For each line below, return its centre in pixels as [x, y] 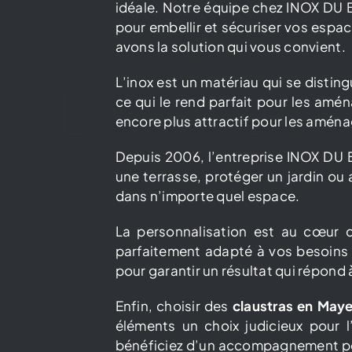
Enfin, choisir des [174, 305]
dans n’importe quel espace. [207, 195]
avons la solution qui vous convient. [230, 46]
